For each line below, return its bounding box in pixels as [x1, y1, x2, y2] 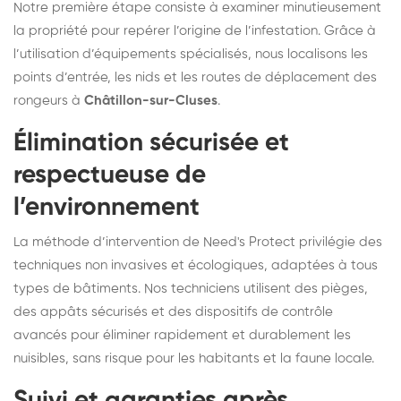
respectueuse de [13, 162, 206, 188]
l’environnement [13, 194, 200, 220]
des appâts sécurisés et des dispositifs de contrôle [13, 304, 333, 319]
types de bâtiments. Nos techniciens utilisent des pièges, [13, 281, 368, 295]
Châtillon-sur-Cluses [84, 93, 218, 107]
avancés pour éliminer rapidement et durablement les [13, 328, 351, 342]
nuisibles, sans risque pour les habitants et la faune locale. [13, 351, 374, 365]
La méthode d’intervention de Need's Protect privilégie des [13, 235, 382, 249]
